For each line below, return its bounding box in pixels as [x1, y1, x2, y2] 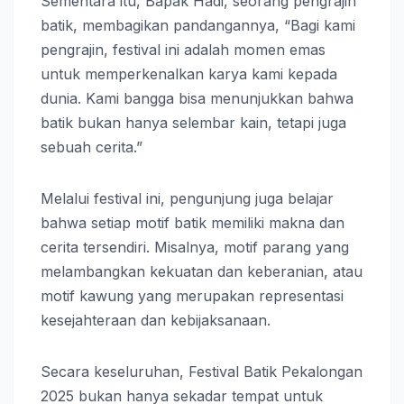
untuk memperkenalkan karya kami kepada [41, 65, 337, 84]
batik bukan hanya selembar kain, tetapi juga [41, 114, 346, 133]
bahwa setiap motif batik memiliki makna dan [41, 214, 344, 233]
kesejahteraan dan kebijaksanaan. [41, 311, 271, 330]
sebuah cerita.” [41, 138, 142, 157]
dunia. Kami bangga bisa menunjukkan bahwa [41, 89, 353, 108]
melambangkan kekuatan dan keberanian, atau [41, 262, 363, 281]
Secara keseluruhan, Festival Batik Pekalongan [41, 363, 363, 381]
